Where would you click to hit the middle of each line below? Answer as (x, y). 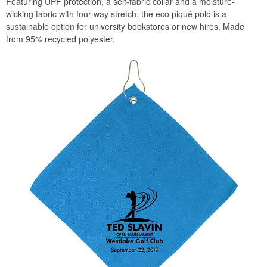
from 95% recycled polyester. (60, 39)
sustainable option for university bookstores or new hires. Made (125, 27)
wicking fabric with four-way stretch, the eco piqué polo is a (116, 14)
